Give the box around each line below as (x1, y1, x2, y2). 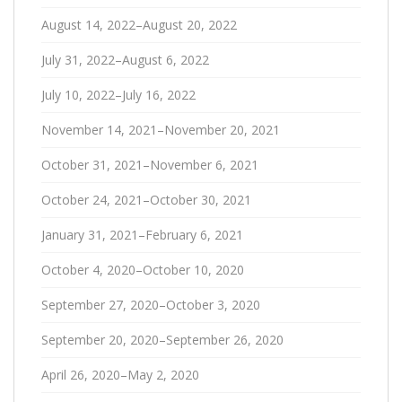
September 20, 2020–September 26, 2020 (41, 331, 284, 348)
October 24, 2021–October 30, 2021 (41, 191, 251, 208)
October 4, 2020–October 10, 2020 (41, 261, 244, 278)
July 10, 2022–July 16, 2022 (41, 86, 196, 103)
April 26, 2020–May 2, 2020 (41, 366, 199, 383)
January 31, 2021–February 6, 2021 (41, 226, 243, 243)
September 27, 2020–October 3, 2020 (41, 296, 260, 313)
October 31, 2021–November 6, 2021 (41, 156, 258, 173)
